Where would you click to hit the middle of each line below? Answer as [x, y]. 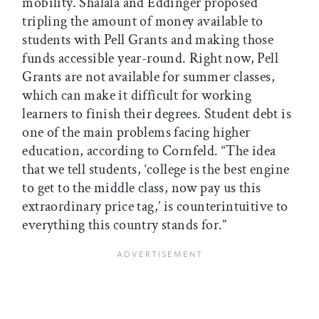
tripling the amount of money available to [143, 22]
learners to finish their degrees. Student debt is [157, 114]
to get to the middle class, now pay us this [142, 188]
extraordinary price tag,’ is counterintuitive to [155, 207]
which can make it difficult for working [137, 96]
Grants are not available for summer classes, [148, 77]
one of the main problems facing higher [136, 133]
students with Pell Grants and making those [148, 40]
